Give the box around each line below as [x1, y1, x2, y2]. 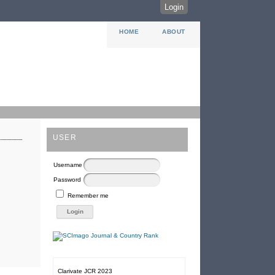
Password [53, 176, 81, 184]
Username [53, 161, 82, 169]
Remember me [68, 192, 109, 199]
